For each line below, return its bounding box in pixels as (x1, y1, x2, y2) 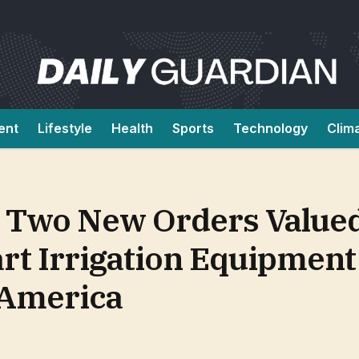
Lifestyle (38, 120, 92, 136)
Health (111, 120, 153, 136)
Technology (233, 120, 308, 136)
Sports (172, 120, 214, 136)
